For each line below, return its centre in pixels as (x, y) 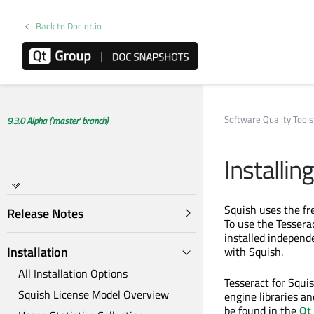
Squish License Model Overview (94, 294)
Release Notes (45, 214)
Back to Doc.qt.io (69, 26)
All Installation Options (73, 274)
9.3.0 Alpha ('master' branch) (57, 121)
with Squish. (254, 252)
